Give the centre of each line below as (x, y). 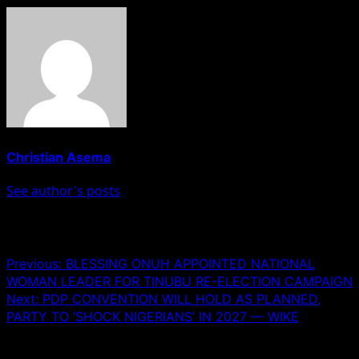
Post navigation (80, 227)
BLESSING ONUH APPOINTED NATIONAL (190, 263)
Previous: (36, 263)
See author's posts (63, 190)
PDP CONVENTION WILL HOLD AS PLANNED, (182, 298)
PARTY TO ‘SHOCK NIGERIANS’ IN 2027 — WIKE (153, 316)
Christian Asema (58, 157)
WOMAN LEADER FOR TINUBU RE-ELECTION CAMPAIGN (179, 281)
